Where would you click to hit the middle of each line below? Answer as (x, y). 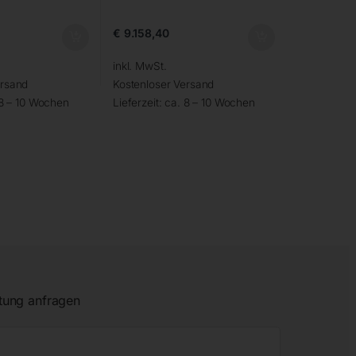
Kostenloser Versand (163, 84)
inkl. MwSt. (139, 66)
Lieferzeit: (139, 102)
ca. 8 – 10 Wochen (210, 102)
